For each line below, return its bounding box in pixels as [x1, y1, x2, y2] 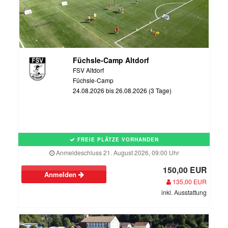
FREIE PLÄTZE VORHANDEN [75, 136, 159, 144]
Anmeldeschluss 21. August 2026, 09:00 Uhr [54, 148, 179, 157]
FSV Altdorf [72, 66, 104, 75]
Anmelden [44, 169, 78, 180]
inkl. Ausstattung [161, 188, 207, 197]
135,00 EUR [171, 177, 207, 186]
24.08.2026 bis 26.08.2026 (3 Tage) [72, 86, 172, 95]
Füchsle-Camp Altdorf [72, 55, 149, 66]
